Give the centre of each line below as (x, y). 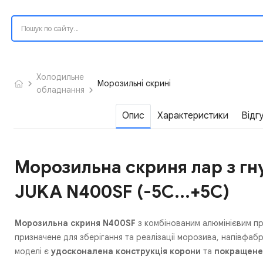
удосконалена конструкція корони (126, 251)
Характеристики (193, 115)
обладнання (60, 90)
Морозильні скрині (134, 83)
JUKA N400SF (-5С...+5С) (122, 192)
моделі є (33, 251)
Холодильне (60, 77)
